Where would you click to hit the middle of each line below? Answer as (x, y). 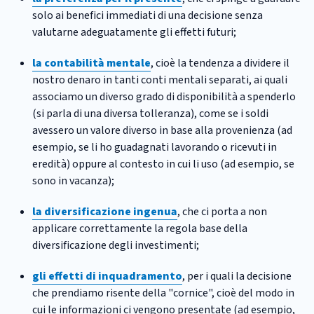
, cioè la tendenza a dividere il (220, 63)
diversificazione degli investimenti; (116, 245)
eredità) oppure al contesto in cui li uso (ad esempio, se (163, 164)
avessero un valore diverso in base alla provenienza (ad (162, 130)
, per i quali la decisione (237, 276)
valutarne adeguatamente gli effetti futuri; (134, 32)
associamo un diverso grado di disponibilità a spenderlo (164, 96)
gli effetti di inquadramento (107, 276)
